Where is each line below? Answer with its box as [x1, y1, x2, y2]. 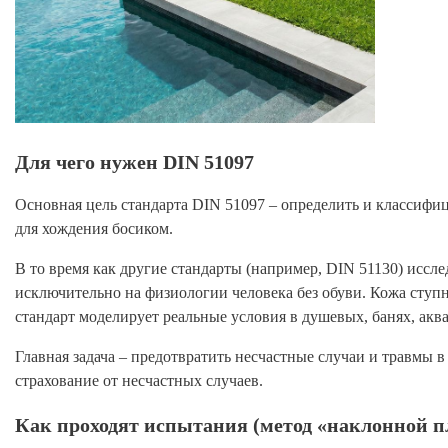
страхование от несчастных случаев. [15, 372, 263, 390]
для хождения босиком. [15, 220, 173, 238]
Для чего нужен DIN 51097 [15, 150, 254, 173]
